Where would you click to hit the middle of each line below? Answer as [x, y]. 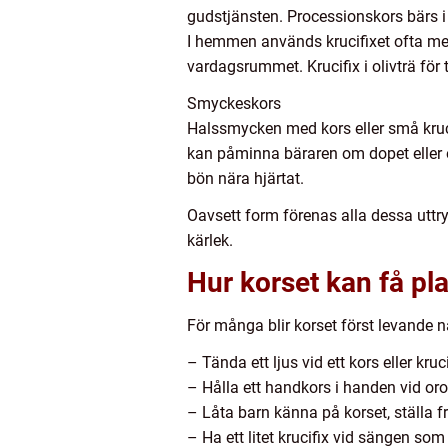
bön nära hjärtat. [245, 178]
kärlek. [210, 240]
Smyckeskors [234, 103]
